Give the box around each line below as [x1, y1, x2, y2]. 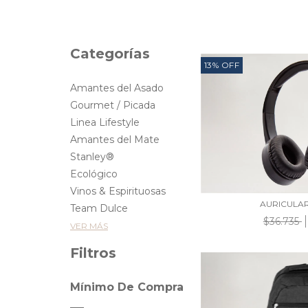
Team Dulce [70, 202, 128, 214]
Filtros [70, 245, 116, 261]
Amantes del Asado [70, 82, 164, 94]
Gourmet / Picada [70, 99, 155, 111]
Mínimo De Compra [70, 280, 184, 294]
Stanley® [70, 151, 114, 163]
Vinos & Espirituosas [70, 185, 166, 197]
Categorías [70, 45, 150, 62]
